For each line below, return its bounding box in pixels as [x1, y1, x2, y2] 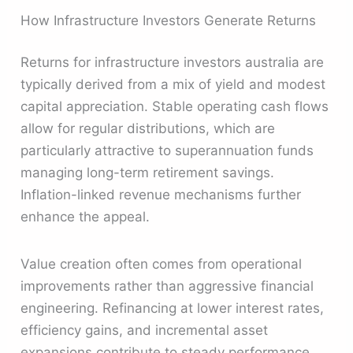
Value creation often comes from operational [20, 255, 303, 272]
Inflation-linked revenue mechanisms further [20, 187, 302, 203]
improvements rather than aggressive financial [20, 277, 314, 294]
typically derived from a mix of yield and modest [20, 76, 326, 93]
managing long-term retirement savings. [20, 165, 275, 181]
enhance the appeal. [20, 209, 150, 225]
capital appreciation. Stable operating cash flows [20, 98, 329, 115]
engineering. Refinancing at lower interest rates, [20, 299, 325, 316]
